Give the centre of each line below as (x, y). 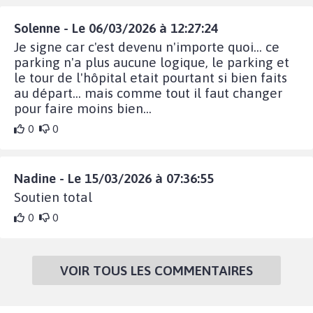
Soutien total (53, 197)
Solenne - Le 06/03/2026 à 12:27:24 (116, 28)
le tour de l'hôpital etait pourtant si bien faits (151, 78)
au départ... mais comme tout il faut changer (148, 93)
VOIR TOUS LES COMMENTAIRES (156, 271)
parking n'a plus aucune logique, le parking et (152, 63)
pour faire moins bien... (83, 109)
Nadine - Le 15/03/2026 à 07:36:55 (114, 179)
